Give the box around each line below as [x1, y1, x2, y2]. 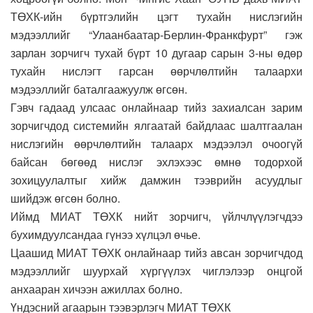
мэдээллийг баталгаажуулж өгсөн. [10, 80, 187, 97]
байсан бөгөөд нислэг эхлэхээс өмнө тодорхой [10, 153, 303, 170]
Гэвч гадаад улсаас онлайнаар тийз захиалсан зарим [10, 99, 303, 115]
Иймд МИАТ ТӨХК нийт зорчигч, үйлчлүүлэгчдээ [10, 208, 303, 224]
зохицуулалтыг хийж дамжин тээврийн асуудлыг [10, 171, 303, 188]
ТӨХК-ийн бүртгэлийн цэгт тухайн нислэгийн [10, 8, 303, 24]
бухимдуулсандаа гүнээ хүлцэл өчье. [10, 226, 201, 242]
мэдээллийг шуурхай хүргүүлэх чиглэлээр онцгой [10, 262, 303, 279]
